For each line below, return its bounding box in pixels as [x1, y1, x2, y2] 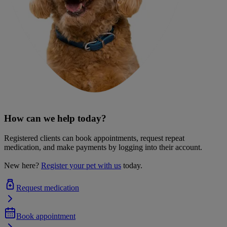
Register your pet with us [41, 161, 121, 170]
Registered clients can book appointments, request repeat [4, 134, 184, 143]
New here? [4, 161, 39, 170]
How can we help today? [4, 113, 106, 124]
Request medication [16, 183, 79, 193]
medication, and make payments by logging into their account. [4, 143, 202, 152]
